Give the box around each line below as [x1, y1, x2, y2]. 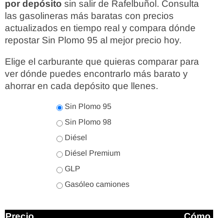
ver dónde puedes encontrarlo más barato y [5, 69, 188, 79]
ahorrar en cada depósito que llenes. [5, 81, 158, 91]
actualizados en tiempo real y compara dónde [5, 23, 196, 33]
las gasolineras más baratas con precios [5, 11, 174, 21]
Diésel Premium [62, 149, 120, 157]
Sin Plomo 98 [62, 118, 111, 126]
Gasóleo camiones [62, 180, 129, 188]
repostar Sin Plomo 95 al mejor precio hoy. [5, 35, 182, 45]
